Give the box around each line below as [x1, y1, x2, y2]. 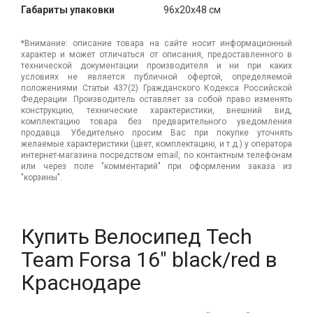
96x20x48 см [163, 3, 221, 15]
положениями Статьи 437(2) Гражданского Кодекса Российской [21, 82, 292, 93]
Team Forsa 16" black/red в [21, 247, 277, 272]
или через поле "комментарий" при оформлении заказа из [21, 161, 292, 171]
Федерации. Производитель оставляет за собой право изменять [21, 94, 292, 104]
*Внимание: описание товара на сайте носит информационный [21, 38, 292, 48]
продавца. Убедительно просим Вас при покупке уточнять [21, 127, 292, 138]
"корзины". [21, 172, 62, 182]
